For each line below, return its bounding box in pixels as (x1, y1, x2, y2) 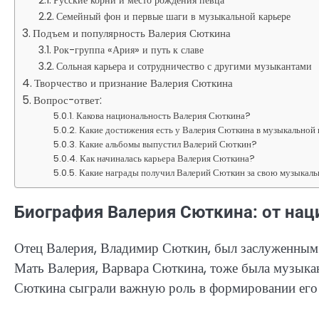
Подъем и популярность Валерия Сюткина (33, 25, 231, 41)
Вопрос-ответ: (33, 92, 103, 108)
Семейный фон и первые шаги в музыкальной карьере (56, 9, 291, 23)
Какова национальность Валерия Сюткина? (76, 108, 251, 122)
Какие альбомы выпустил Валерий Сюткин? (79, 137, 258, 151)
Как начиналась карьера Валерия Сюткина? (80, 151, 256, 165)
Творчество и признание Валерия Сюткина (34, 75, 234, 90)
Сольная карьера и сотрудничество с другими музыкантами (56, 58, 312, 73)
